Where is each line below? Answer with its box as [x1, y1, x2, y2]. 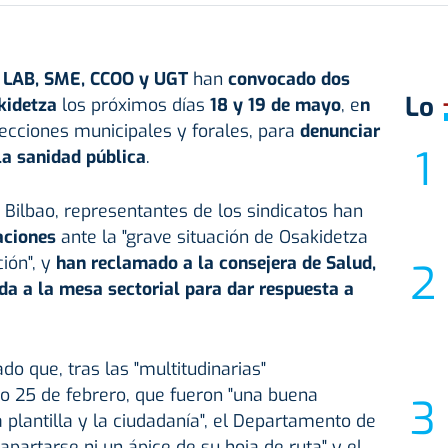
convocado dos [227, 67, 350, 92]
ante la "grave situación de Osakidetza [60, 225, 368, 250]
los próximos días [61, 93, 210, 118]
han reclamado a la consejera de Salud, [55, 251, 376, 276]
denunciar [299, 119, 380, 144]
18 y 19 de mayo [209, 93, 341, 118]
